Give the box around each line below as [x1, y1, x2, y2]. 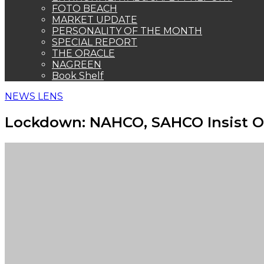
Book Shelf [52, 70, 104, 81]
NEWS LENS [5, 91, 63, 102]
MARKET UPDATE [52, 14, 137, 25]
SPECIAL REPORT [52, 37, 137, 48]
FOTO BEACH [52, 3, 117, 14]
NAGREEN [52, 59, 101, 70]
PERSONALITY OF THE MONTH [52, 25, 202, 37]
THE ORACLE [52, 48, 115, 59]
